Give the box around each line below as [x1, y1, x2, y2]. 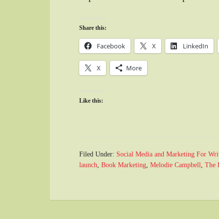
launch [79, 161, 97, 169]
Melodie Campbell [150, 161, 201, 169]
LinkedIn [183, 42, 208, 51]
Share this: [79, 24, 107, 32]
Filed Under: [79, 151, 116, 158]
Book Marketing [101, 161, 146, 169]
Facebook [97, 42, 125, 51]
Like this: [79, 97, 103, 105]
